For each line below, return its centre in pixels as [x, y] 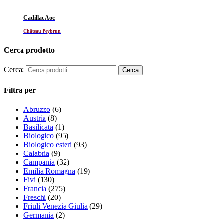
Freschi [35, 197]
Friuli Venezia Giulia [55, 206]
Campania [39, 162]
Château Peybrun [42, 31]
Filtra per [20, 90]
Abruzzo [37, 109]
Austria [35, 118]
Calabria [36, 153]
